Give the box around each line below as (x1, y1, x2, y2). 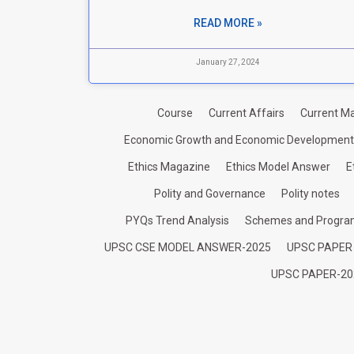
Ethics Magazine (128, 160, 210, 173)
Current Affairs (209, 106, 284, 119)
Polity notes (281, 186, 340, 200)
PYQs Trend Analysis (126, 213, 229, 227)
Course (157, 106, 193, 119)
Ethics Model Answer (226, 160, 330, 173)
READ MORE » (194, 16, 263, 29)
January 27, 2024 (196, 57, 261, 66)
